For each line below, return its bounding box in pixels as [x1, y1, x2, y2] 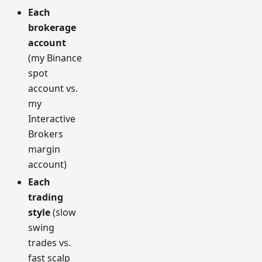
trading [28, 191, 63, 204]
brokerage [28, 21, 76, 35]
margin [28, 143, 60, 156]
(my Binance [28, 51, 82, 65]
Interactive [28, 112, 75, 126]
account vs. [28, 82, 78, 95]
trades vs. [28, 236, 71, 250]
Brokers [28, 127, 63, 141]
